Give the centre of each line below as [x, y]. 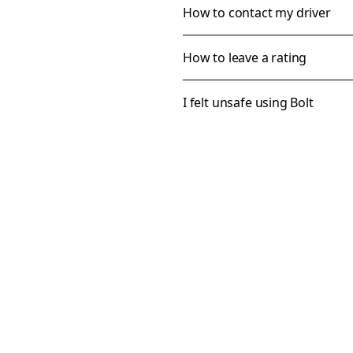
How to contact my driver [257, 13]
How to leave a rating [245, 58]
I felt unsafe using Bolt [248, 102]
